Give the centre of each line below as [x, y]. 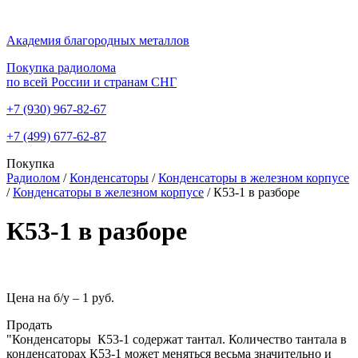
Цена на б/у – [44, 297]
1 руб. [98, 297]
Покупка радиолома [61, 68]
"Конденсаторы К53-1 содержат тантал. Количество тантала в [177, 339]
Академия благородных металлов [98, 40]
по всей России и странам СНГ [91, 82]
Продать [29, 324]
